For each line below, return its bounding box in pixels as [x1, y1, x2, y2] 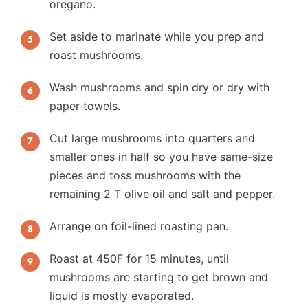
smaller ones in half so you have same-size [49, 149, 273, 164]
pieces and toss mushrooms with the [49, 168, 241, 182]
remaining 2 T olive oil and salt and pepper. [49, 186, 275, 201]
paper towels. [49, 98, 120, 113]
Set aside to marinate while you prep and [49, 29, 264, 43]
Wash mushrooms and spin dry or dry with [49, 80, 269, 94]
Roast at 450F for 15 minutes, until [49, 251, 229, 265]
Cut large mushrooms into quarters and [49, 131, 255, 145]
